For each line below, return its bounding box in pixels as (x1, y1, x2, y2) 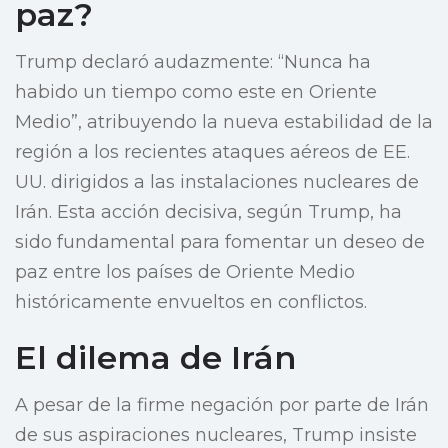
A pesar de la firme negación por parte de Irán (15, 394, 429, 417)
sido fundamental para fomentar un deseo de (15, 231, 425, 254)
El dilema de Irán (15, 338, 296, 378)
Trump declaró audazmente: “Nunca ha (15, 51, 371, 74)
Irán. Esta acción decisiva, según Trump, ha (15, 201, 402, 224)
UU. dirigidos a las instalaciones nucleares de (15, 171, 419, 194)
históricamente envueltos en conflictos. (15, 291, 367, 314)
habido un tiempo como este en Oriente (15, 81, 377, 104)
